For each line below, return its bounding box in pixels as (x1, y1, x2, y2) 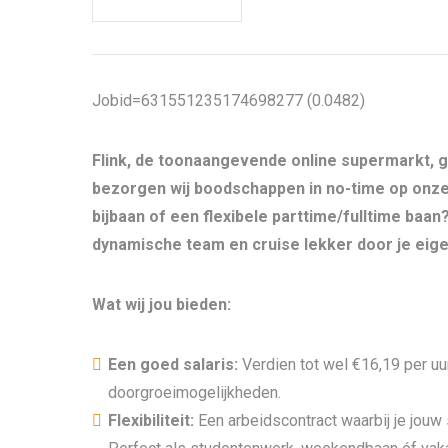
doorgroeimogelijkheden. (108, 383, 281, 402)
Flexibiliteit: (108, 411, 198, 430)
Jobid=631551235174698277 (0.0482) (92, 91, 365, 110)
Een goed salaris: (108, 355, 242, 374)
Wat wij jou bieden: (92, 295, 231, 314)
